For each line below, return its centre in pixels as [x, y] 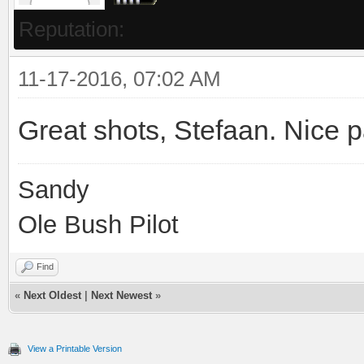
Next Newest [121, 295]
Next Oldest [52, 295]
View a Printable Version [75, 348]
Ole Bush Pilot [98, 224]
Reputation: [71, 29]
